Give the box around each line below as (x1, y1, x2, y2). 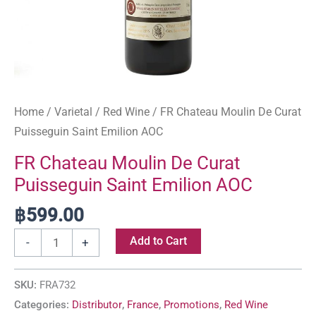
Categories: (14, 298, 72, 312)
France (127, 298, 159, 312)
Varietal (54, 104, 92, 119)
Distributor (72, 298, 122, 312)
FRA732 (39, 279, 75, 292)
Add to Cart (129, 234, 187, 248)
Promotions (164, 298, 219, 312)
